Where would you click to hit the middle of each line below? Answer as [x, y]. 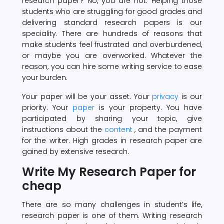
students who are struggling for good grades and [112, 11]
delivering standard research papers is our [112, 22]
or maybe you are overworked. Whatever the [112, 55]
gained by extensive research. [75, 151]
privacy [167, 96]
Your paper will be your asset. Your [87, 96]
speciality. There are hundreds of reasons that [112, 33]
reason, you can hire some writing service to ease [112, 66]
